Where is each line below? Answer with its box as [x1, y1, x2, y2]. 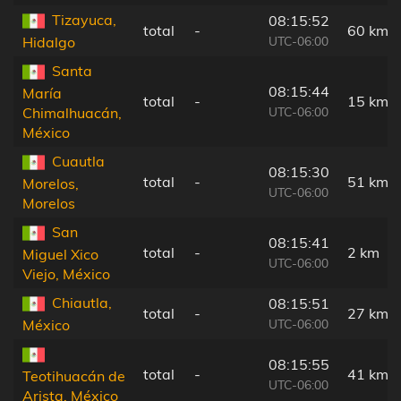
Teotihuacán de [22, 367, 125, 386]
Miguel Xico [22, 245, 98, 264]
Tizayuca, [52, 10, 116, 29]
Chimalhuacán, [22, 104, 122, 123]
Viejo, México [22, 265, 110, 284]
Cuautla [52, 151, 105, 170]
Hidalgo [22, 33, 75, 52]
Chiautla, [52, 293, 112, 311]
